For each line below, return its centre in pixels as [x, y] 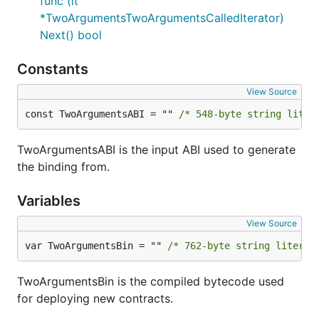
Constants [54, 69]
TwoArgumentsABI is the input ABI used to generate [156, 150]
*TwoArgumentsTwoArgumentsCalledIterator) [162, 18]
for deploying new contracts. [95, 298]
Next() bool [71, 35]
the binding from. [63, 167]
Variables [51, 201]
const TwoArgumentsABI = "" [102, 114]
